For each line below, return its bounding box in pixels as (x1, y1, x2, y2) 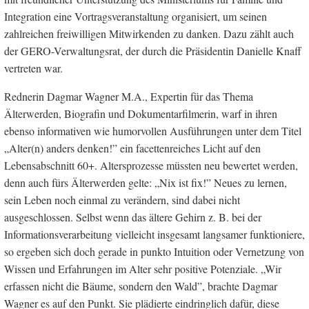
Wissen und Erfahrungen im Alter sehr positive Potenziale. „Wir (4, 261, 281, 276)
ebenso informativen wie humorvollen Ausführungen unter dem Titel (4, 123, 301, 138)
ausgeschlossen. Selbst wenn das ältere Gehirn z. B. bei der (4, 209, 261, 224)
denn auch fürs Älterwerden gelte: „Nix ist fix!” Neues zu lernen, (4, 175, 287, 190)
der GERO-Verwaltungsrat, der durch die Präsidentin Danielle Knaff (4, 43, 301, 58)
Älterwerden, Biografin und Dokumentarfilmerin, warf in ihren (4, 106, 277, 121)
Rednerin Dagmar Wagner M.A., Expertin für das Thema (4, 88, 253, 103)
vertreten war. (4, 60, 63, 75)
